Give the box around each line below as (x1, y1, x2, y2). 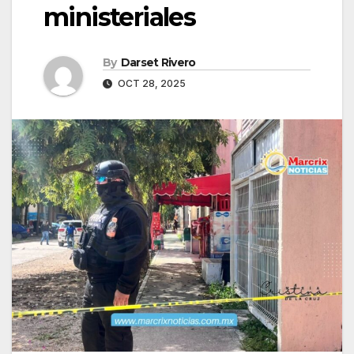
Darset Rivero (120, 55, 196, 70)
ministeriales (43, 2, 196, 33)
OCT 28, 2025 (115, 77, 186, 90)
